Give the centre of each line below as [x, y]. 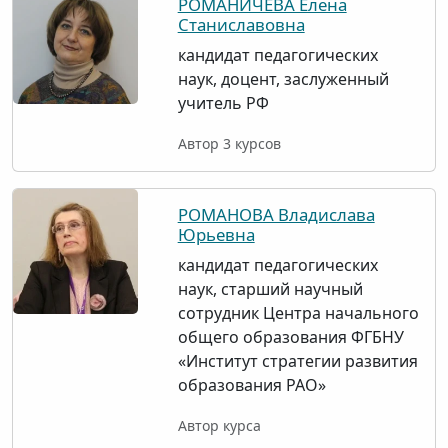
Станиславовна [241, 24]
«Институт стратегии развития [297, 361]
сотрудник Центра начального [298, 313]
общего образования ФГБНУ [290, 337]
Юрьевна [216, 234]
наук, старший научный [270, 289]
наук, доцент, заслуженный [283, 79]
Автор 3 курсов [229, 143]
